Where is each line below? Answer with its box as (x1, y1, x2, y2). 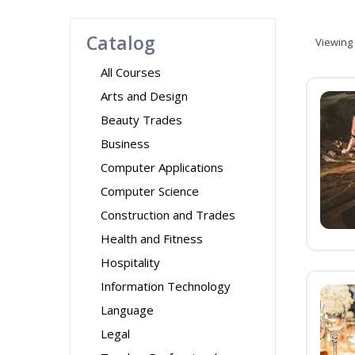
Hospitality (101, 254, 160, 270)
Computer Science (101, 183, 199, 199)
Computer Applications (101, 159, 223, 175)
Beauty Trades (101, 112, 182, 128)
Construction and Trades (101, 207, 235, 223)
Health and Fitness (101, 231, 203, 246)
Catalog (86, 30, 155, 55)
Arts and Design (101, 88, 188, 104)
